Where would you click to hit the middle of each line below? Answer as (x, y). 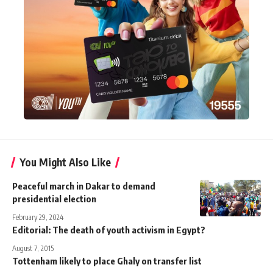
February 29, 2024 (38, 217)
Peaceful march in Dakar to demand (84, 186)
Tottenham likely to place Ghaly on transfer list (107, 261)
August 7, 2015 (33, 248)
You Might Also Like (65, 162)
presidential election (54, 198)
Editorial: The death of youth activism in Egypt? (109, 229)
